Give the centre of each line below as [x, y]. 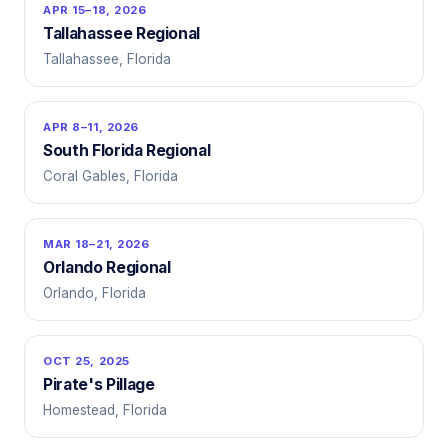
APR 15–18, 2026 [95, 10]
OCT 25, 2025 [86, 361]
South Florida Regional [127, 150]
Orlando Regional [107, 267]
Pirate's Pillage [99, 384]
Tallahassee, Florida [107, 59]
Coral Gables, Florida [110, 176]
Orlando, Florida [94, 293]
